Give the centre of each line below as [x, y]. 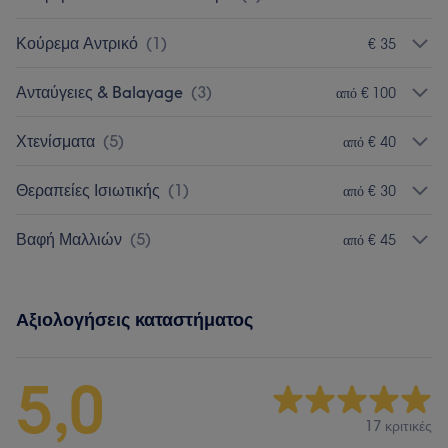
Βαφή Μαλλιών [69, 239]
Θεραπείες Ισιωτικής [88, 190]
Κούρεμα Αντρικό [77, 43]
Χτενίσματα [55, 141]
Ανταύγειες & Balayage [99, 92]
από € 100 [366, 92]
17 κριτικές [398, 425]
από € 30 [369, 190]
